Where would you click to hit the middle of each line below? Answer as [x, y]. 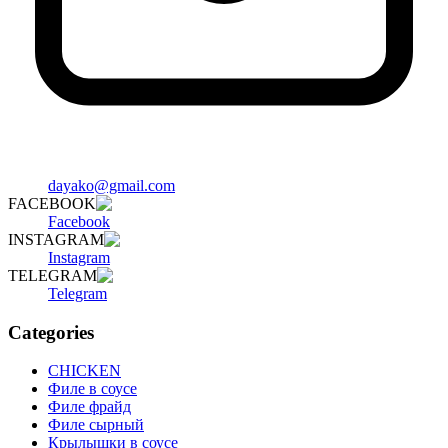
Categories [51, 332]
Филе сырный [96, 425]
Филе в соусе [92, 389]
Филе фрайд [89, 407]
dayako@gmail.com [111, 185]
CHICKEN [84, 371]
